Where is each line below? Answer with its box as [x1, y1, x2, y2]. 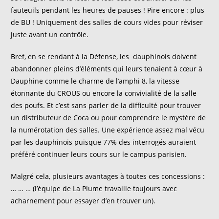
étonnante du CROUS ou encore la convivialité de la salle [11, 88, 197, 98]
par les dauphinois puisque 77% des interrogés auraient [11, 137, 197, 147]
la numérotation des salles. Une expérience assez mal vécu [11, 125, 205, 134]
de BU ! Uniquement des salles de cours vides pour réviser [11, 18, 203, 27]
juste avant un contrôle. [11, 30, 89, 39]
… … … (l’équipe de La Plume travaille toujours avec [11, 184, 177, 193]
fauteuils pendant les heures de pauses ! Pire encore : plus [11, 5, 205, 15]
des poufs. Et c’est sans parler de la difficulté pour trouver [11, 101, 201, 110]
